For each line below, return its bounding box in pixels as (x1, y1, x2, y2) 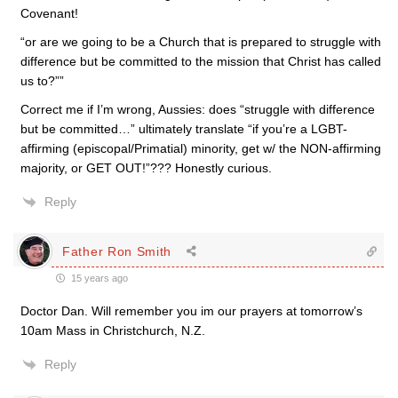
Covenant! (20, 6, 78, 20)
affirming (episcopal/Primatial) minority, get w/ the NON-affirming (20, 141, 381, 155)
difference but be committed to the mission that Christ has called (20, 54, 381, 68)
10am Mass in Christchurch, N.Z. (20, 323, 205, 338)
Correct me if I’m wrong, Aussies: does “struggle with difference (20, 102, 375, 116)
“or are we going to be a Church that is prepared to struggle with (20, 35, 381, 49)
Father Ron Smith (62, 243, 172, 259)
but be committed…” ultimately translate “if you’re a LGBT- (20, 122, 347, 136)
